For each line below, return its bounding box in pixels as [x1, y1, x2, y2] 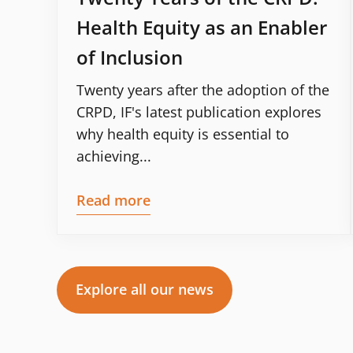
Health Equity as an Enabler [76, 13, 327, 40]
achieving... [76, 146, 151, 165]
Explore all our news [76, 279, 214, 299]
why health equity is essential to [76, 124, 289, 143]
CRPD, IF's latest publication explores [76, 102, 321, 121]
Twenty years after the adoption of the [76, 80, 329, 99]
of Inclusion [76, 43, 183, 70]
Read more [76, 190, 150, 210]
